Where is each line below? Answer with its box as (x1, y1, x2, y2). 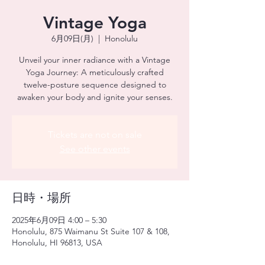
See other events (59, 143, 130, 154)
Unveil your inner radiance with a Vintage (19, 54, 170, 65)
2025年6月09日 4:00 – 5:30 (12, 215, 106, 225)
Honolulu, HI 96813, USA (12, 237, 102, 248)
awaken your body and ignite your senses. (17, 92, 173, 102)
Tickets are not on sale (47, 129, 142, 140)
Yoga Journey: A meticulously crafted (25, 67, 164, 77)
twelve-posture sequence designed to (23, 79, 166, 90)
